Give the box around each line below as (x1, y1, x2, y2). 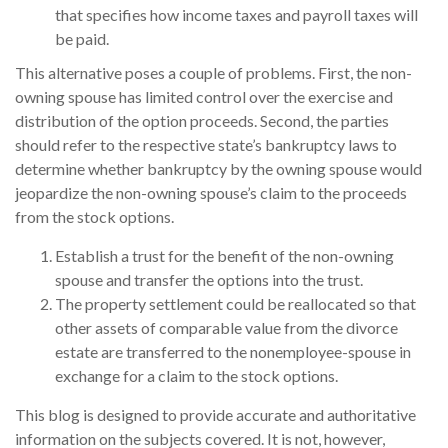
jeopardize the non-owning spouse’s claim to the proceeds (15, 183, 407, 203)
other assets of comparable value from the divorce (55, 318, 398, 338)
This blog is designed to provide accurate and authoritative (15, 405, 416, 425)
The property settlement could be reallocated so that (55, 294, 416, 314)
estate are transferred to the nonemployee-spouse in (55, 342, 411, 362)
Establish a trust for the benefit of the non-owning (55, 246, 394, 266)
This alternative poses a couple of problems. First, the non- (15, 63, 412, 83)
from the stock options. (15, 207, 174, 227)
